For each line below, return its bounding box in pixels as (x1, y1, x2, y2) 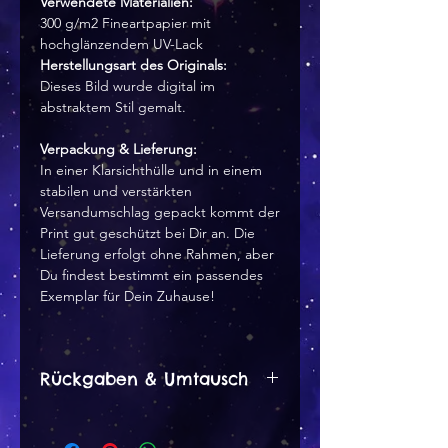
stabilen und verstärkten (40, 182, 192, 201)
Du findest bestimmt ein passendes (40, 266, 263, 285)
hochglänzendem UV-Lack (40, 35, 203, 54)
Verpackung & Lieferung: (40, 140, 197, 159)
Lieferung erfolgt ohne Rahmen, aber (40, 245, 274, 264)
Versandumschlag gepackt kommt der (40, 203, 280, 222)
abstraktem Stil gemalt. (40, 98, 186, 117)
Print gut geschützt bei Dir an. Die (40, 224, 255, 243)
